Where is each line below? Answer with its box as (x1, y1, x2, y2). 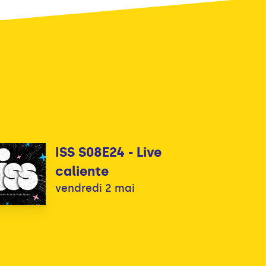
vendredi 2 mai (55, 181, 135, 195)
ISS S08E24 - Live (55, 144, 162, 160)
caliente (55, 163, 109, 179)
